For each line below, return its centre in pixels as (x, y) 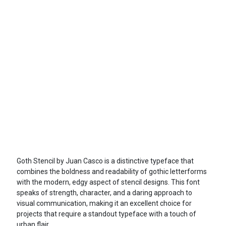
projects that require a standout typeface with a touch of (106, 214)
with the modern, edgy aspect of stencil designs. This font (108, 182)
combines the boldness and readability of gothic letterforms (111, 171)
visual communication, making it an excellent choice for (104, 203)
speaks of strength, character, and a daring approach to (104, 192)
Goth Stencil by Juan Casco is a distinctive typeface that (105, 161)
